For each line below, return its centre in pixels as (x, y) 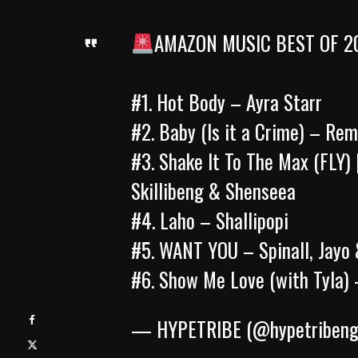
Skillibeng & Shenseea (213, 190)
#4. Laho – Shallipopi (210, 220)
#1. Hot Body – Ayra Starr (227, 101)
